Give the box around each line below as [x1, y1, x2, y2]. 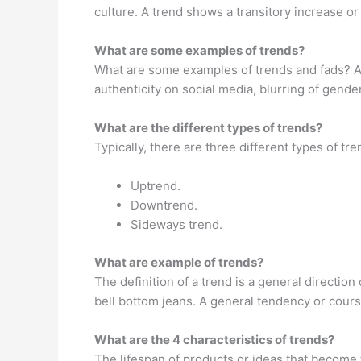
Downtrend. [131, 197, 197, 213]
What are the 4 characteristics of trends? [94, 331, 334, 347]
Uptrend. [131, 178, 180, 193]
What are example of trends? [94, 254, 263, 270]
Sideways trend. [131, 217, 222, 232]
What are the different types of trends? [94, 120, 322, 135]
